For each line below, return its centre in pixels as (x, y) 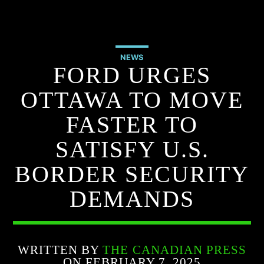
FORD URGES (132, 75)
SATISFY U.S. (132, 150)
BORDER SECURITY (132, 174)
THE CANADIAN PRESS (175, 250)
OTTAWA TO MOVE (132, 100)
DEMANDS (132, 199)
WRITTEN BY (60, 250)
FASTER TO (132, 125)
